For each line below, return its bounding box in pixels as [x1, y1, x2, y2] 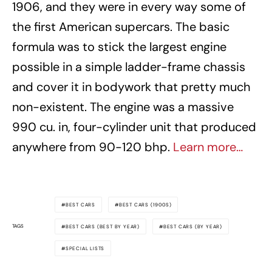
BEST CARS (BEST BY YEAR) [65, 223, 140, 229]
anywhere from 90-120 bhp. [12, 138, 173, 155]
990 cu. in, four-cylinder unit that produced [12, 118, 256, 135]
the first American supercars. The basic [12, 18, 229, 35]
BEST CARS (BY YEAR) [163, 223, 223, 229]
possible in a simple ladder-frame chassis [12, 58, 245, 75]
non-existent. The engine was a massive [12, 98, 234, 115]
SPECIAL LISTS [65, 245, 105, 251]
